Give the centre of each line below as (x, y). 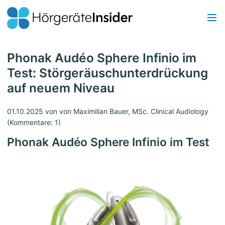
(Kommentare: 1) (34, 123)
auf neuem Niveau (61, 88)
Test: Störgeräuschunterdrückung (107, 73)
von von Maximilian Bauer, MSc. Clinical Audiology (126, 111)
